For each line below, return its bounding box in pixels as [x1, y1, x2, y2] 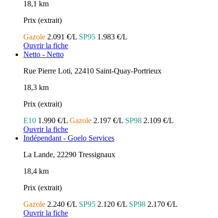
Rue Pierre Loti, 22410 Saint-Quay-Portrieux [23, 66, 162, 75]
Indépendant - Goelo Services [23, 133, 114, 142]
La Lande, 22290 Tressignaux [23, 150, 115, 159]
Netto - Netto [23, 50, 64, 58]
